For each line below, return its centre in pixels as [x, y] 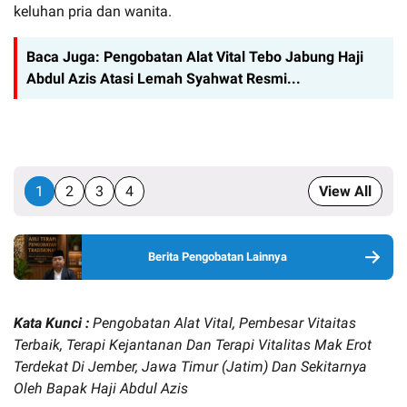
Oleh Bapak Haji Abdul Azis [101, 388]
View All [345, 191]
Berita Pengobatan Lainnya [217, 256]
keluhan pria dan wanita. [93, 11]
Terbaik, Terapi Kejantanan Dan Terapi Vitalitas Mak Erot [193, 344]
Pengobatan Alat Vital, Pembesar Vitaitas [224, 323]
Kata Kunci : [53, 323]
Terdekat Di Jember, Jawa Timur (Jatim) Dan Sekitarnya [190, 366]
